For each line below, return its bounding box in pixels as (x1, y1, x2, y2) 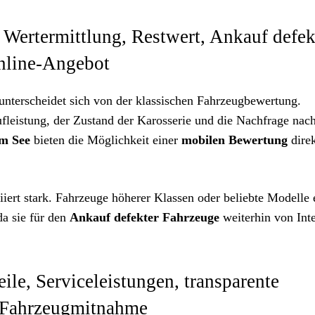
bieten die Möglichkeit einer (30, 133, 181, 147)
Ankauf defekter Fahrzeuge (70, 210, 219, 224)
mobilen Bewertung (181, 133, 288, 147)
